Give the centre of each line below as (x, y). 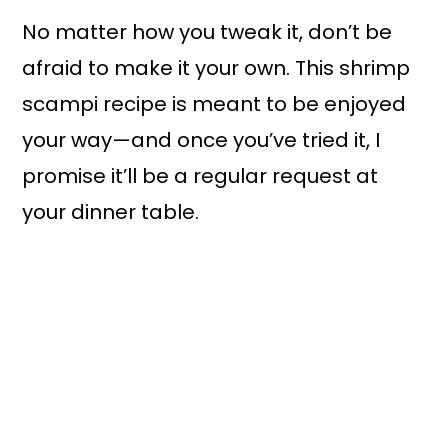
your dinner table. (111, 212)
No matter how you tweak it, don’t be (207, 32)
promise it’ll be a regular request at (200, 176)
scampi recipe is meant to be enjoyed (214, 104)
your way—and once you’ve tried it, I (201, 140)
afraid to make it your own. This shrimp (216, 68)
